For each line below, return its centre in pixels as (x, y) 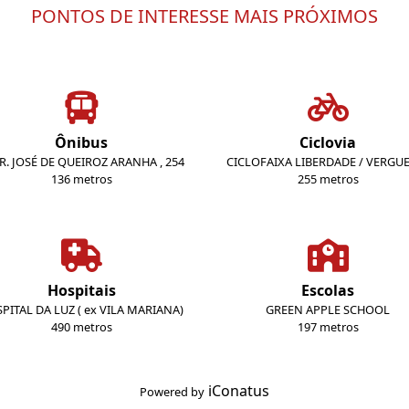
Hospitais (81, 290)
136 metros (81, 179)
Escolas (328, 290)
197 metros (328, 327)
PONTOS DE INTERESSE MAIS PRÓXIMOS (204, 16)
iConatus (239, 391)
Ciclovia (328, 142)
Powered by (172, 392)
